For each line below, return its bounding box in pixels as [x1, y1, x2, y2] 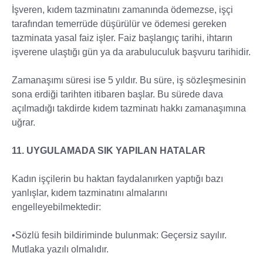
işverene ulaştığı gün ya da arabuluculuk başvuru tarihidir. [12, 47, 251, 57]
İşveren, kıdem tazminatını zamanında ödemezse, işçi [12, 5, 233, 15]
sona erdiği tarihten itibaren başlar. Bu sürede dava [12, 89, 223, 99]
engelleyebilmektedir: [12, 202, 101, 212]
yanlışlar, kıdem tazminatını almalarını [12, 188, 167, 198]
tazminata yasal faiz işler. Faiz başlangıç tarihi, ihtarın [12, 33, 232, 43]
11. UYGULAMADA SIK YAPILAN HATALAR [12, 146, 205, 156]
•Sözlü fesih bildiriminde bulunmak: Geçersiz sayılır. [12, 230, 227, 240]
